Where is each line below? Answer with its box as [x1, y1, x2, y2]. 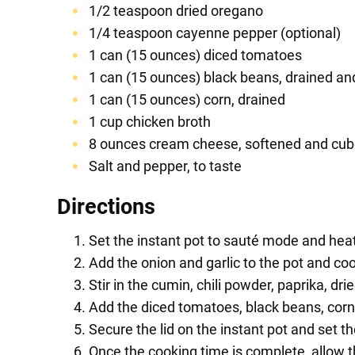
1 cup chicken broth [89, 113, 211, 131]
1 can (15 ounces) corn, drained [89, 91, 285, 109]
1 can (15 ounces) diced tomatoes [89, 47, 302, 64]
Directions [57, 194, 155, 220]
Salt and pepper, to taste [89, 158, 242, 175]
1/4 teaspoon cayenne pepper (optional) [89, 25, 341, 42]
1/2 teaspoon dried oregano [89, 2, 263, 20]
